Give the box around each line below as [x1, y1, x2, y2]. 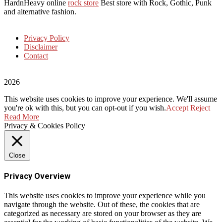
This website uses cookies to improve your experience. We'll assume [4, 95, 217, 104]
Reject [190, 104, 210, 112]
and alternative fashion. [4, 7, 76, 16]
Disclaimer [24, 43, 57, 52]
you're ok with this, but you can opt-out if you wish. [4, 104, 166, 112]
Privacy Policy [24, 34, 69, 43]
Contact [24, 52, 48, 60]
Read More [4, 112, 39, 121]
